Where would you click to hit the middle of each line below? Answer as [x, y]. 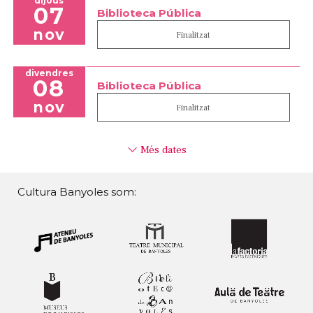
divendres [49, 73]
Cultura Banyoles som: [77, 192]
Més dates [162, 150]
